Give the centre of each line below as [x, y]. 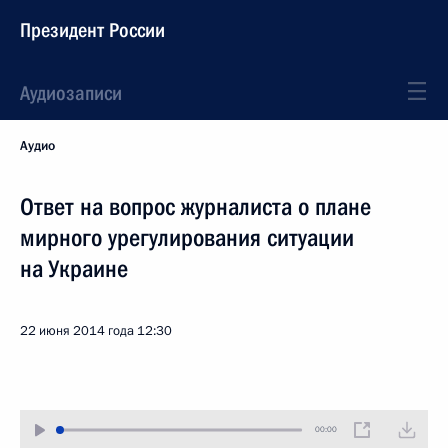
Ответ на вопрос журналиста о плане [195, 207]
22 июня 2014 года [77, 331]
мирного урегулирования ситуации [187, 238]
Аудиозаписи [71, 93]
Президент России [92, 30]
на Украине [74, 269]
